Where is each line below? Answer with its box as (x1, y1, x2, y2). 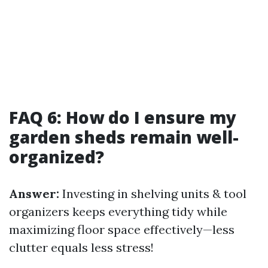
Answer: (9, 186, 59, 202)
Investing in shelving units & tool (59, 186, 246, 202)
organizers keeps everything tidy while (9, 204, 227, 220)
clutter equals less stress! (9, 240, 154, 255)
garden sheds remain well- (9, 126, 239, 149)
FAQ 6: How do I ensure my (9, 106, 236, 129)
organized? (9, 145, 104, 169)
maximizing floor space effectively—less (9, 222, 234, 237)
